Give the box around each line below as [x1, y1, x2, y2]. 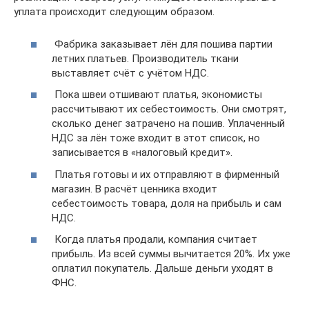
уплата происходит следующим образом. [14, 6, 215, 18]
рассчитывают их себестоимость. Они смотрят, [52, 103, 286, 115]
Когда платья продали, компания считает [52, 233, 257, 246]
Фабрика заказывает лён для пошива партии [52, 37, 272, 50]
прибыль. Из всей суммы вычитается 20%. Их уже [52, 248, 290, 260]
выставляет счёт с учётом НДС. [52, 66, 209, 79]
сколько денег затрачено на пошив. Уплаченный [52, 117, 285, 130]
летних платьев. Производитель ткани [52, 52, 239, 65]
